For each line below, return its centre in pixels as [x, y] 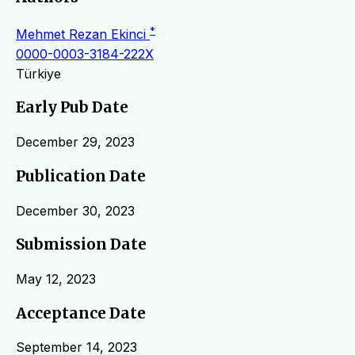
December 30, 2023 [75, 210]
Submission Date [81, 245]
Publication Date [81, 176]
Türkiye [38, 73]
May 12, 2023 [56, 279]
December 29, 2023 [75, 142]
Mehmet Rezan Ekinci [83, 34]
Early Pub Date [72, 108]
